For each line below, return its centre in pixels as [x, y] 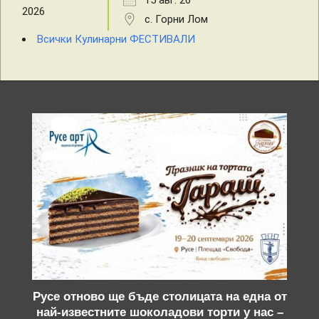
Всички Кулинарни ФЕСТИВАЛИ [116, 40]
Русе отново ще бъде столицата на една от [159, 296]
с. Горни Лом [176, 20]
